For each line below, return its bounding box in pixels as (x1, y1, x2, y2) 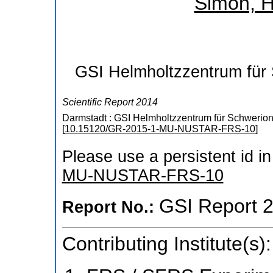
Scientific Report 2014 (62, 96, 158, 107)
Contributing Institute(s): (62, 233, 271, 255)
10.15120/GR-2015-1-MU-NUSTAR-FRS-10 (64, 123, 255, 134)
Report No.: (62, 198, 159, 217)
